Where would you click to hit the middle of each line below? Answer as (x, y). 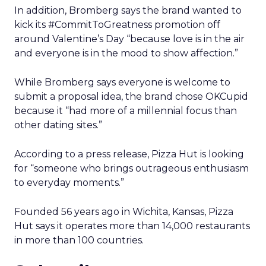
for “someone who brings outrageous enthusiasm (132, 168)
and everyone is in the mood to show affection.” (126, 53)
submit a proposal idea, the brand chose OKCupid (131, 96)
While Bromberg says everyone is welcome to (122, 82)
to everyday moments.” (69, 183)
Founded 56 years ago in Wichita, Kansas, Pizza (124, 212)
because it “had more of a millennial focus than (126, 111)
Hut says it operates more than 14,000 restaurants (132, 226)
